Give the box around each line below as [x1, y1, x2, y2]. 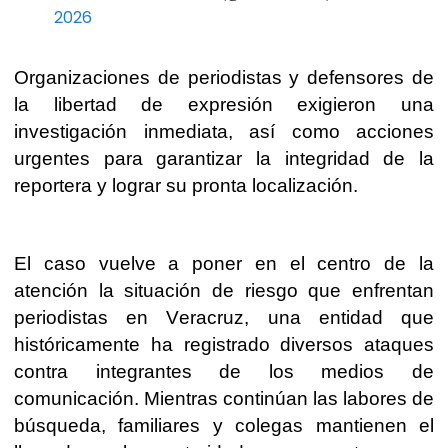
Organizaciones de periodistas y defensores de [14, 66, 434, 88]
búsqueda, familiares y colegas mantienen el [14, 414, 434, 436]
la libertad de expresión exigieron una [14, 93, 434, 115]
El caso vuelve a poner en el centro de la [14, 252, 434, 274]
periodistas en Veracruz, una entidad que [14, 306, 434, 328]
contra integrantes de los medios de [14, 360, 434, 382]
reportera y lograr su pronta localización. [14, 174, 358, 196]
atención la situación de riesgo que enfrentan [14, 279, 434, 301]
